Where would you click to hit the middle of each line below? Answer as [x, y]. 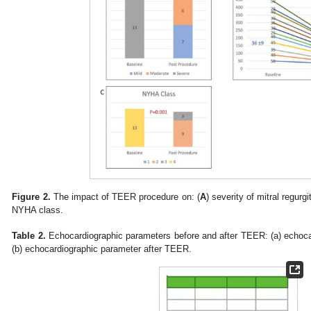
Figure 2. [31, 196]
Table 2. [29, 236]
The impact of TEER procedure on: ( [125, 196]
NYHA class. [38, 210]
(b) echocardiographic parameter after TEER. [102, 249]
